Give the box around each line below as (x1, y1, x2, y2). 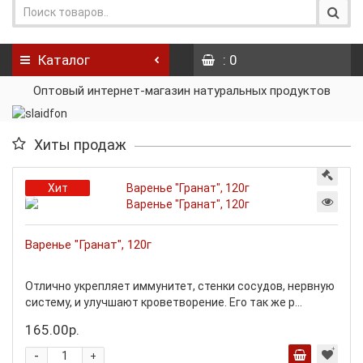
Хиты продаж (34, 136, 126, 153)
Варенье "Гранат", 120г (25, 237, 152, 252)
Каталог (38, 52, 90, 68)
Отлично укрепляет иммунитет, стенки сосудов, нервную (25, 280, 335, 293)
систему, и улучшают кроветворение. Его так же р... (25, 296, 302, 309)
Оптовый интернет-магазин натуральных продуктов (32, 83, 331, 98)
